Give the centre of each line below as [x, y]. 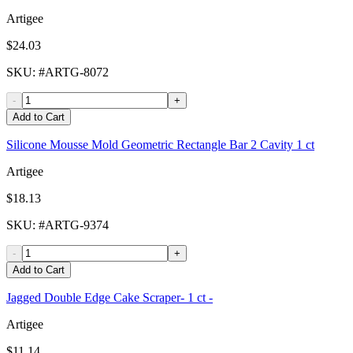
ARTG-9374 [77, 225]
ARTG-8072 [77, 72]
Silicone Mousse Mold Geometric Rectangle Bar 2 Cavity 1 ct [160, 145]
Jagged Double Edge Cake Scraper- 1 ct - [110, 298]
